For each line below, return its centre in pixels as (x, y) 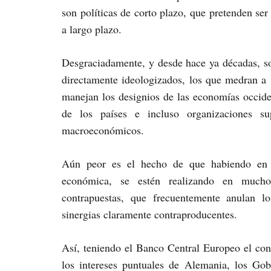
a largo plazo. (92, 29)
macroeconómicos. (103, 130)
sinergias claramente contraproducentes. (149, 214)
